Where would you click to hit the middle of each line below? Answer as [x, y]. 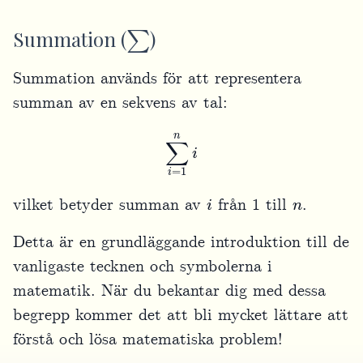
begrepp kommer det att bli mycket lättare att [181, 315]
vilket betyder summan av [110, 205]
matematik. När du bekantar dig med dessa [169, 290]
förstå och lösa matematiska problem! [148, 339]
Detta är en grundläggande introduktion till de [181, 242]
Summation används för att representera [157, 79]
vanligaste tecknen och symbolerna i [143, 266]
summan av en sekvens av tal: [120, 103]
